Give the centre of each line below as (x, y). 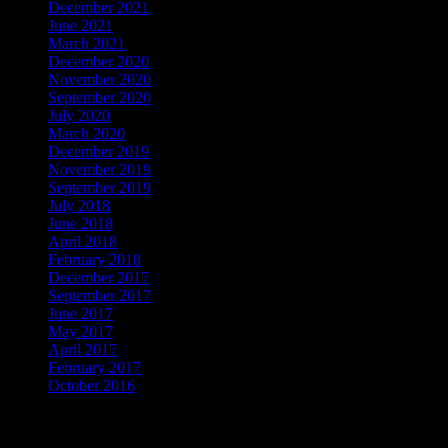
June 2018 (80, 224)
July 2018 (79, 206)
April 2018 (82, 242)
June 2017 (80, 314)
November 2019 (99, 170)
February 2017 (94, 368)
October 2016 (91, 386)
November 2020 (99, 80)
